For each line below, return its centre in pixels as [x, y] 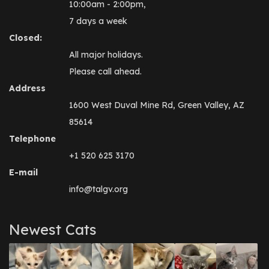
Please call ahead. [105, 71]
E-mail [23, 172]
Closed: [26, 38]
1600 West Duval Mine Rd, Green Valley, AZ [157, 105]
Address [27, 88]
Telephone [32, 139]
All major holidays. [106, 55]
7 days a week [98, 21]
